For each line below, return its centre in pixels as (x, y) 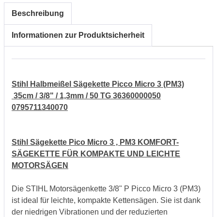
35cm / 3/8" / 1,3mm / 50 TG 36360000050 (86, 95)
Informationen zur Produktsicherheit (78, 35)
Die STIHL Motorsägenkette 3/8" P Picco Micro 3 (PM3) (106, 188)
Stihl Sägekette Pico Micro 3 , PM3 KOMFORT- (95, 142)
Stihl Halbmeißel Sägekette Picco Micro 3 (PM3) (98, 84)
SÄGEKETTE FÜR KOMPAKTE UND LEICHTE (96, 154)
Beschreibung (38, 13)
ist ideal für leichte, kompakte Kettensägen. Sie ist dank (106, 200)
